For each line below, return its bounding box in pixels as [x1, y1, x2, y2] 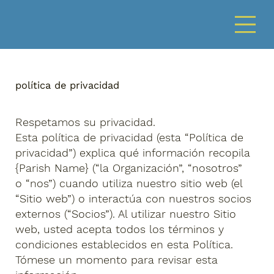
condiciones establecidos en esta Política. [15, 237, 234, 251]
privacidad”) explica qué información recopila [15, 146, 251, 159]
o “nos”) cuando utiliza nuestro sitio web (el [15, 176, 243, 190]
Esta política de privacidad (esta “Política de [15, 130, 244, 144]
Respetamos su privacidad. [15, 115, 156, 128]
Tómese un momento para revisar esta [15, 253, 218, 266]
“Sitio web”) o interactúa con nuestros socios [15, 191, 252, 205]
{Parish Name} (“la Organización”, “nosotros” [15, 161, 243, 174]
